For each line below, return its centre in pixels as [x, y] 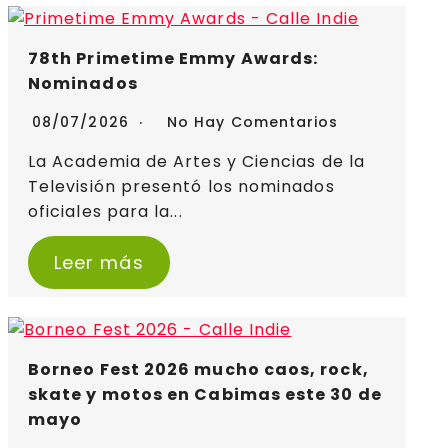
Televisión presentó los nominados [181, 187]
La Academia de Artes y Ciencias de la [196, 162]
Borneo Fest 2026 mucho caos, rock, [198, 370]
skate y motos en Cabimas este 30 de [205, 395]
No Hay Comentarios [253, 122]
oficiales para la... [105, 212]
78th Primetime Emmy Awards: [173, 59]
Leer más [98, 263]
